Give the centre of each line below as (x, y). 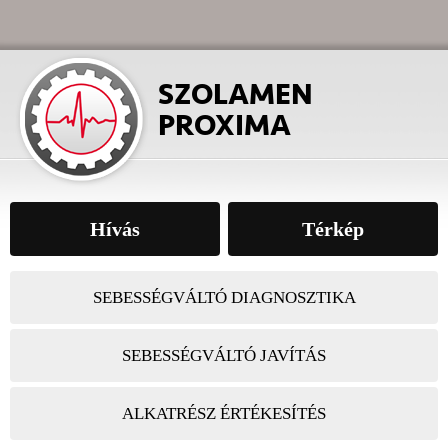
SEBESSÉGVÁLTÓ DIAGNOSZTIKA (224, 297)
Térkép (333, 229)
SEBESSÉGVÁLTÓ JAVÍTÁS (224, 355)
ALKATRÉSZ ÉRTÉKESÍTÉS (224, 413)
